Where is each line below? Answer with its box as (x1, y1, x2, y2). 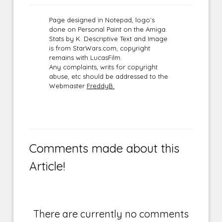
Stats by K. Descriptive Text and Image (49, 35, 168, 43)
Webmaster (49, 82, 87, 90)
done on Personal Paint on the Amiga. (49, 25, 167, 34)
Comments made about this (29, 141, 180, 156)
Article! (29, 159, 65, 174)
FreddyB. (87, 82, 115, 90)
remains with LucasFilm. (49, 54, 122, 62)
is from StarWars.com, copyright (49, 44, 151, 53)
